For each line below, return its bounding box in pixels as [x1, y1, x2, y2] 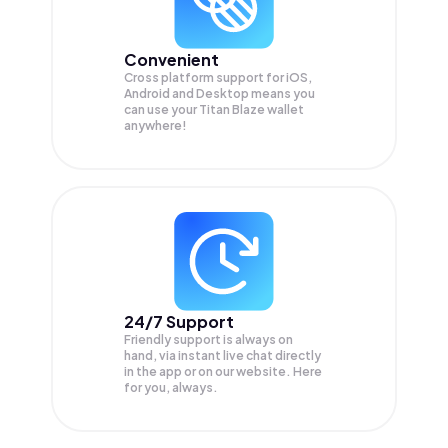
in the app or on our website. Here [124, 363, 322, 379]
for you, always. [124, 379, 218, 395]
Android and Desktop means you [124, 85, 315, 101]
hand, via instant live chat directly [124, 347, 321, 363]
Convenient [124, 48, 219, 70]
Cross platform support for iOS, [124, 69, 312, 85]
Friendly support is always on [124, 331, 293, 347]
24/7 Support [124, 310, 234, 332]
